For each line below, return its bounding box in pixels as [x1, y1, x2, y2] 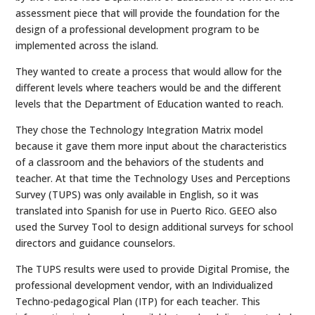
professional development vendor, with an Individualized [15, 278, 274, 292]
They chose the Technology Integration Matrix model [15, 123, 264, 136]
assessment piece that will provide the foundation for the [15, 6, 281, 20]
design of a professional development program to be [15, 22, 260, 36]
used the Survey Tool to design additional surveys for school [15, 220, 294, 233]
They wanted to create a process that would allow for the [15, 65, 283, 78]
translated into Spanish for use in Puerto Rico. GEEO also [15, 204, 278, 217]
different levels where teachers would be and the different [15, 81, 282, 94]
